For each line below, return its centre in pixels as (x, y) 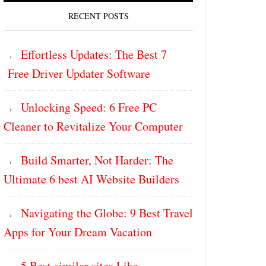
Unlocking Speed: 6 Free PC (89, 107)
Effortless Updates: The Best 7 (94, 54)
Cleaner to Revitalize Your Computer (93, 126)
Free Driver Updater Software (77, 73)
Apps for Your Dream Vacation (78, 232)
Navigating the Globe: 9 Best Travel (107, 213)
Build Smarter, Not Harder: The (97, 160)
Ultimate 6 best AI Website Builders (91, 179)
